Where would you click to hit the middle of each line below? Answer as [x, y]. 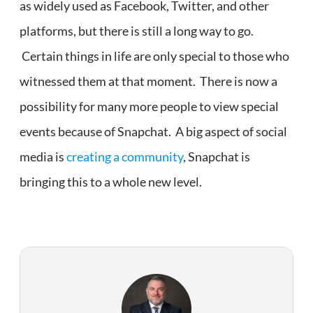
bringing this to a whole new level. [111, 181]
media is [43, 156]
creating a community [125, 156]
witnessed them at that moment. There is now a [148, 81]
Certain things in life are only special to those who [154, 56]
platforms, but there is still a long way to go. [137, 30]
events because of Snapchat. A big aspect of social [153, 131]
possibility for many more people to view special [149, 106]
